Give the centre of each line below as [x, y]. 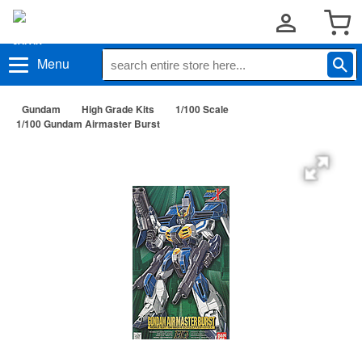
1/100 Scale [202, 109]
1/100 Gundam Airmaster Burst [88, 124]
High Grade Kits [118, 109]
